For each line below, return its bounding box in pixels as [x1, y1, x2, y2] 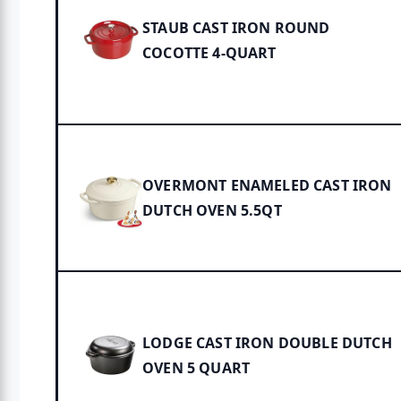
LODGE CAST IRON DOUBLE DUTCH [142, 333, 392, 354]
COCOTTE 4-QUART [142, 43, 277, 64]
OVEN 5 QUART [142, 358, 251, 379]
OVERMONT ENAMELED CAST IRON [142, 175, 392, 196]
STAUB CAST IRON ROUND [142, 18, 330, 38]
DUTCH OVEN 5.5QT [142, 200, 282, 221]
